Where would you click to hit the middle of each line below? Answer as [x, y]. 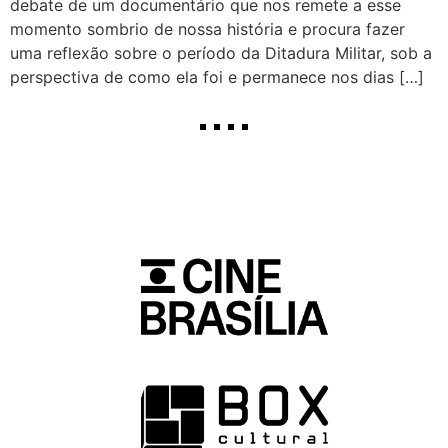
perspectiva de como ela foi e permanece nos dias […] [217, 77]
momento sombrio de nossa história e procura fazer [207, 29]
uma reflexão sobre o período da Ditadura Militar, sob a [221, 53]
